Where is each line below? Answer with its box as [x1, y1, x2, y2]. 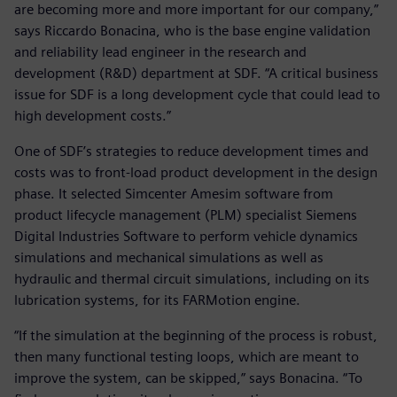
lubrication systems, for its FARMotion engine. [14, 291, 300, 308]
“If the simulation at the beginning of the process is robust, [14, 326, 378, 344]
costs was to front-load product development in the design [14, 163, 378, 181]
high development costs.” [14, 106, 171, 124]
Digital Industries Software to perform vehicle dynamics [14, 227, 358, 245]
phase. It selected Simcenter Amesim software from [14, 184, 333, 202]
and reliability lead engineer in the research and [14, 43, 307, 60]
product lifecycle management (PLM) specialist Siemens [14, 206, 357, 223]
